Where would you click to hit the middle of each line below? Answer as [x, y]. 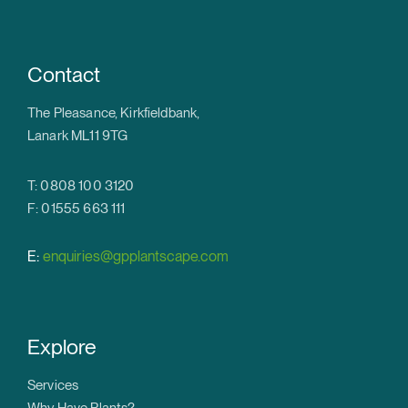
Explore [62, 347]
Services [53, 386]
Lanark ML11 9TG [78, 136]
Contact [64, 75]
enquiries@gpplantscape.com [136, 257]
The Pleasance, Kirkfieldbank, [114, 113]
